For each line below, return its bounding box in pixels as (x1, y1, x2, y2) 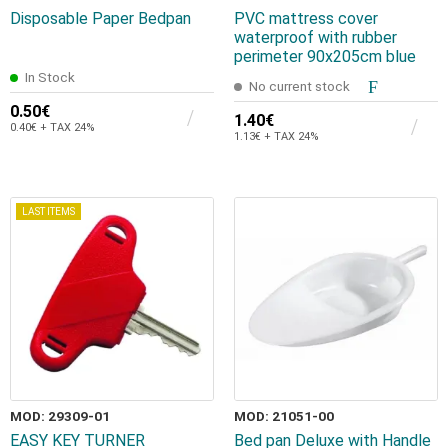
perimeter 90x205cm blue (234, 47, 416, 67)
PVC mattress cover (234, 9, 378, 29)
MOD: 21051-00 (234, 408, 334, 425)
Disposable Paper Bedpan (10, 9, 191, 29)
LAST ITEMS (22, 206, 75, 218)
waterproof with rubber (234, 28, 397, 48)
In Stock (25, 69, 75, 86)
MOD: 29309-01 (10, 408, 110, 425)
